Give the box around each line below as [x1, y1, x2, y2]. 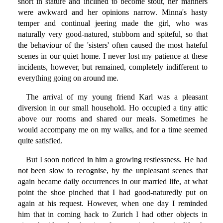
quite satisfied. [17, 136, 63, 145]
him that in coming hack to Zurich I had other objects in [17, 210, 208, 219]
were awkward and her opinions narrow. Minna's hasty [17, 8, 208, 17]
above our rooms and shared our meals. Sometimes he [17, 114, 208, 123]
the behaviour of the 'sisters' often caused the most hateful [17, 41, 208, 50]
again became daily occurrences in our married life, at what [17, 177, 208, 186]
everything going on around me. [17, 74, 118, 83]
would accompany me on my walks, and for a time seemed [17, 125, 208, 134]
